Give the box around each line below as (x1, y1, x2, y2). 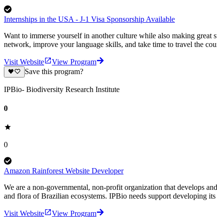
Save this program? (24, 67, 83, 76)
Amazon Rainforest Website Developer (4, 167, 124, 175)
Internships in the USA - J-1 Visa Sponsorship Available (4, 15, 175, 24)
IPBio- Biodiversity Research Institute (4, 85, 120, 93)
